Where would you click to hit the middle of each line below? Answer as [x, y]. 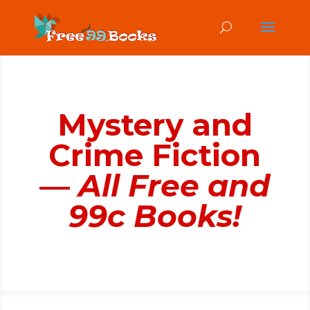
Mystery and [155, 125]
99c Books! [155, 216]
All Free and [174, 185]
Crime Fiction [155, 155]
